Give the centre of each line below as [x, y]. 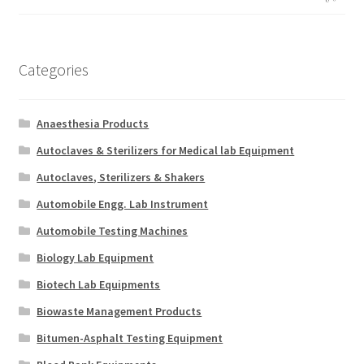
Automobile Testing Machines [113, 230]
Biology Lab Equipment [95, 257]
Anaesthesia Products [93, 123]
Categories [53, 70]
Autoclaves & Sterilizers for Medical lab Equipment [166, 150]
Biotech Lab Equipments [99, 284]
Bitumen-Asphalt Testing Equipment [130, 338]
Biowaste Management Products [119, 311]
